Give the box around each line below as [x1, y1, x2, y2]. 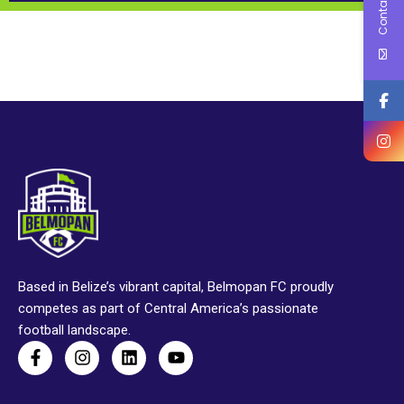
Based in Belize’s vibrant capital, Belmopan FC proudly [18, 278, 334, 295]
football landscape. [18, 321, 131, 338]
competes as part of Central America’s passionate [18, 299, 318, 317]
